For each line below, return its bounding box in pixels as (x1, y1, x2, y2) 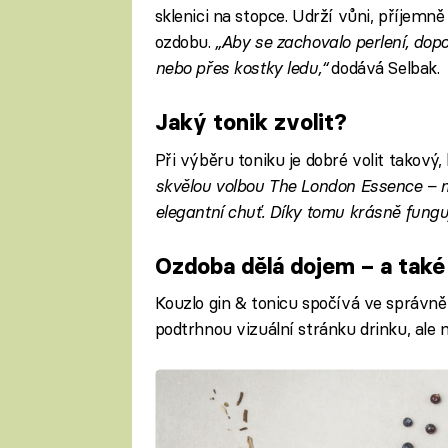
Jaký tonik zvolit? (154, 108, 347, 137)
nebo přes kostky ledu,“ (154, 57, 327, 79)
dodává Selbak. (326, 57, 440, 79)
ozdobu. (154, 31, 216, 53)
